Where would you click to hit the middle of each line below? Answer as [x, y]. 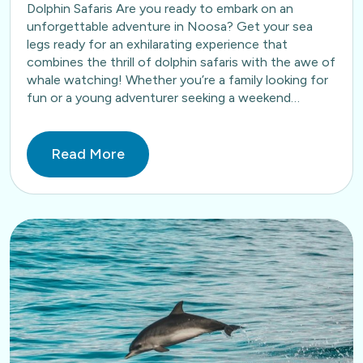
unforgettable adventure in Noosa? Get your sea [170, 26]
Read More [88, 154]
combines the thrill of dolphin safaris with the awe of [181, 62]
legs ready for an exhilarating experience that [157, 44]
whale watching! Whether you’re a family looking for [177, 80]
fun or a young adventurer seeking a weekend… [163, 98]
